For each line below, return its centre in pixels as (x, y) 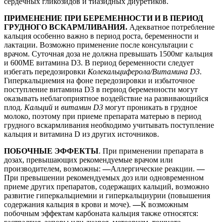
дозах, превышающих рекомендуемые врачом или (88, 160)
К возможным (165, 204)
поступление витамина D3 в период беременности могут (101, 89)
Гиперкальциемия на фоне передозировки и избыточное (99, 80)
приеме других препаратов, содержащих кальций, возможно (107, 186)
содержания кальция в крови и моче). (68, 204)
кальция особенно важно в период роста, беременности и (101, 36)
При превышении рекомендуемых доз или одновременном (104, 177)
